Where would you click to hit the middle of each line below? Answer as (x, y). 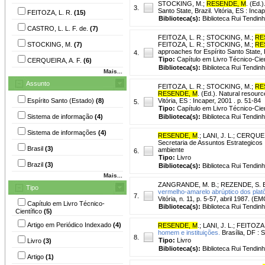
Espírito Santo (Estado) (62, 100)
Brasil (36, 148)
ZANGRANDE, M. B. (188, 184)
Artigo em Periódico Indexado (70, 224)
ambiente (171, 149)
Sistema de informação (61, 116)
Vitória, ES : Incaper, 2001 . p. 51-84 (209, 100)
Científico (30, 211)
